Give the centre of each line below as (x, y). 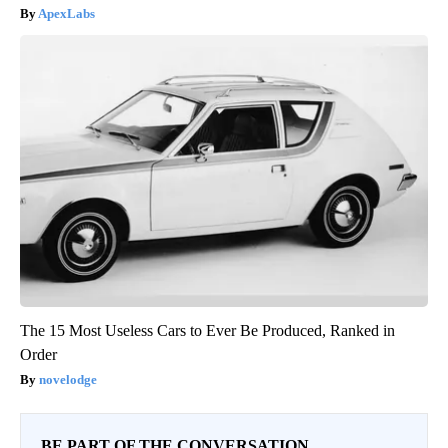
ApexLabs (66, 13)
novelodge (68, 379)
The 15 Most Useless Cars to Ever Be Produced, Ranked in (207, 330)
